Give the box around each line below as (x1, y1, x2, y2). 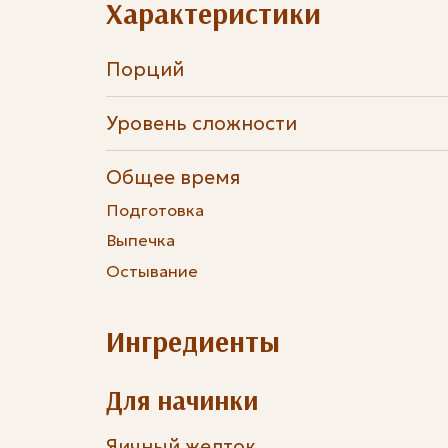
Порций (105, 57, 184, 82)
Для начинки (105, 382, 258, 417)
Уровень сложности (105, 111, 297, 136)
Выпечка (105, 230, 175, 251)
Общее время (105, 164, 240, 189)
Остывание (105, 260, 198, 281)
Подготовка (105, 199, 204, 220)
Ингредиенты (105, 322, 280, 359)
